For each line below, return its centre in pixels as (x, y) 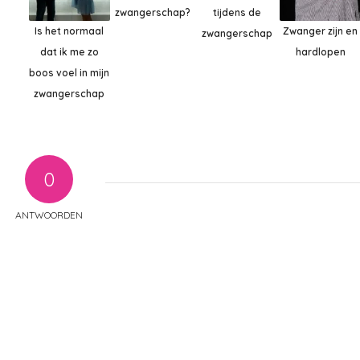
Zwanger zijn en (321, 31)
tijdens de (237, 13)
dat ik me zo (69, 51)
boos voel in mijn (70, 72)
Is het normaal (70, 31)
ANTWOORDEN (49, 215)
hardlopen (320, 51)
